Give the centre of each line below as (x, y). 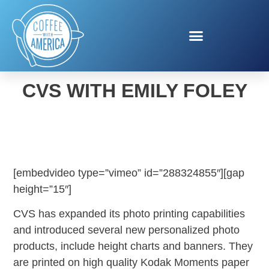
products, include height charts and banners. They (133, 246)
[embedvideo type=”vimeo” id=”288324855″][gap (129, 173)
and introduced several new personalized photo (127, 230)
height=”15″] (43, 189)
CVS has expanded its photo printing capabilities (129, 214)
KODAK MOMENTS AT (134, 62)
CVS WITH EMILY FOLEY (134, 90)
